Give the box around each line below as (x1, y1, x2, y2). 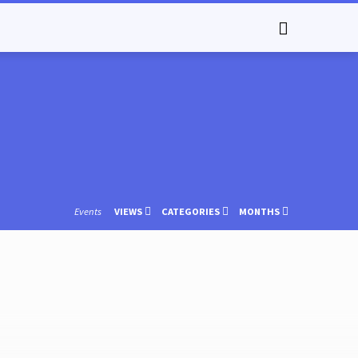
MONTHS (239, 205, 282, 217)
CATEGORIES (161, 205, 222, 217)
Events (74, 205, 101, 217)
